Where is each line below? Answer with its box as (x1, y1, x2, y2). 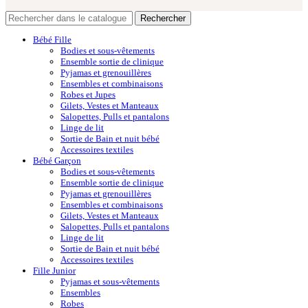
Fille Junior (33, 265, 76, 276)
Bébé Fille (33, 34, 71, 45)
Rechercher (140, 12, 186, 23)
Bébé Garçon (33, 155, 81, 166)
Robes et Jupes (60, 89, 115, 100)
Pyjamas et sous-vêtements (60, 276, 159, 287)
